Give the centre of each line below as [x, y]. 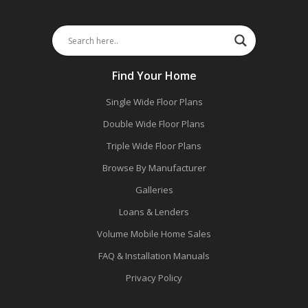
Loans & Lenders [154, 212]
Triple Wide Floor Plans [154, 146]
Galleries [154, 190]
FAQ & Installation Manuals [154, 256]
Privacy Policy [154, 278]
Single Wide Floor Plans [154, 102]
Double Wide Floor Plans [154, 124]
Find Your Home [154, 76]
